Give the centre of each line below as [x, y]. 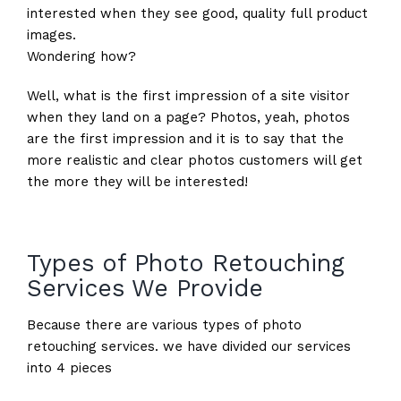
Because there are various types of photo [164, 324]
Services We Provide [145, 287]
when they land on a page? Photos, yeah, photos [188, 117]
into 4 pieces [69, 367]
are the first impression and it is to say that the [185, 138]
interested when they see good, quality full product [197, 13]
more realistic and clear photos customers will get [194, 160]
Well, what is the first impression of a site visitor [188, 95]
